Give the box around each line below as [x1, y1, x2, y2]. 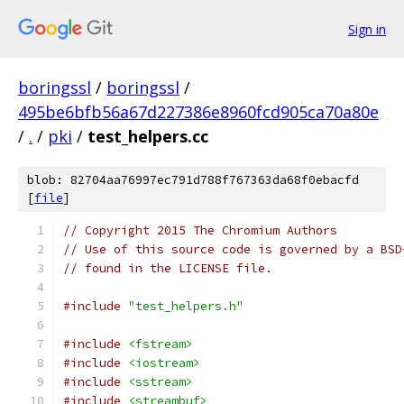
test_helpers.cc [87, 125, 208, 147]
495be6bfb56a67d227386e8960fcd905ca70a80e [18, 101, 379, 123]
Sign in [348, 20, 386, 38]
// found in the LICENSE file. [63, 261, 272, 276]
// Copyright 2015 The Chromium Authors [63, 223, 337, 238]
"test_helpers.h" [128, 298, 243, 314]
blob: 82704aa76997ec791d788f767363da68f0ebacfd [27, 172, 359, 188]
